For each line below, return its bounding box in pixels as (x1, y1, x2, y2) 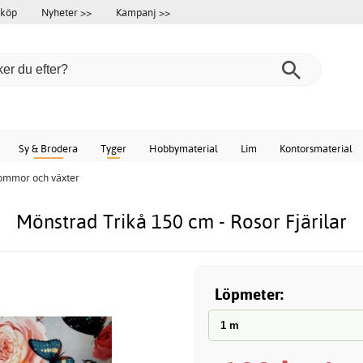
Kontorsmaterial (280, 142, 352, 155)
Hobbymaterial (149, 142, 218, 155)
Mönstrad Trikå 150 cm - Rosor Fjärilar (16, 209, 347, 234)
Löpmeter (215, 284, 280, 305)
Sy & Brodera (19, 142, 78, 155)
